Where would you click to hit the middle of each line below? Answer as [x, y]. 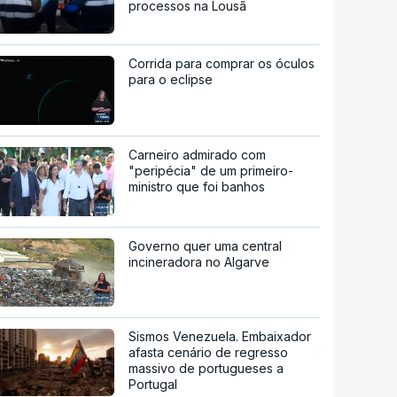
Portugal [153, 385]
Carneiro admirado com [198, 154]
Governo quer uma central [206, 245]
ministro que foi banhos [197, 186]
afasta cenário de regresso [209, 353]
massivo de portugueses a [206, 369]
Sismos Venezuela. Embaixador [220, 337]
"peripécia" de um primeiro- [211, 170]
